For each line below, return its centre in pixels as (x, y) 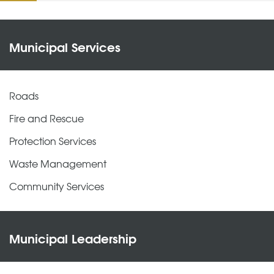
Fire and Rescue (46, 118)
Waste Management (58, 163)
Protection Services (53, 140)
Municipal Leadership (73, 237)
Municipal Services (65, 46)
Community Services (57, 186)
